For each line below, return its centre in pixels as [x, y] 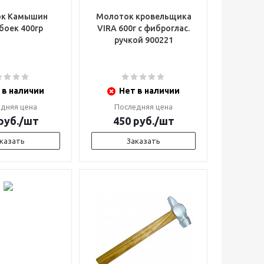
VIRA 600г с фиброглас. [143, 28]
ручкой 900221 [143, 40]
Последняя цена [143, 107]
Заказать [143, 141]
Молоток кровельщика [143, 16]
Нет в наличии [149, 91]
